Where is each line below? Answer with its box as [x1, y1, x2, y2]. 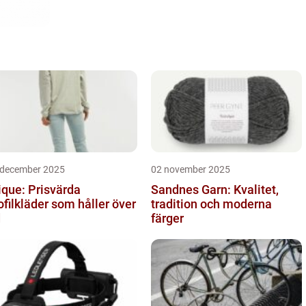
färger [151, 210, 184, 225]
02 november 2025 [151, 163, 230, 175]
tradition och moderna [151, 196, 272, 211]
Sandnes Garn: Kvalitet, [151, 182, 279, 197]
